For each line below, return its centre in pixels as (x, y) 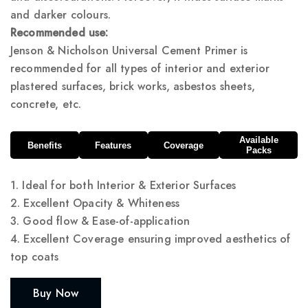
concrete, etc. (46, 104)
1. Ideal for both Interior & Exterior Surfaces (123, 186)
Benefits (44, 145)
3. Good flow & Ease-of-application (100, 221)
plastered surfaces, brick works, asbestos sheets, (133, 87)
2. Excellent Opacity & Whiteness (95, 203)
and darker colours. (61, 15)
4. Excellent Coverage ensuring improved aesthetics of (151, 239)
